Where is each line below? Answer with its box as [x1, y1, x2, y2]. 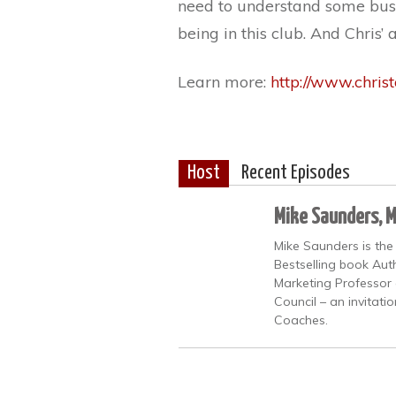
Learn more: [178, 71, 270, 92]
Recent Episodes [241, 163, 350, 183]
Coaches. [274, 311, 328, 328]
